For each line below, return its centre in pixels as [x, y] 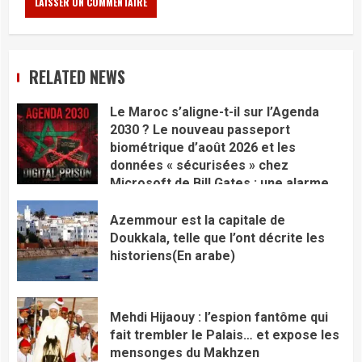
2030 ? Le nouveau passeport [200, 129]
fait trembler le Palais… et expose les [225, 335]
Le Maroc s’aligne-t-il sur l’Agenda [215, 112]
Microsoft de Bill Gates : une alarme [219, 183]
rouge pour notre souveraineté [206, 200]
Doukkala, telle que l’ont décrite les [217, 238]
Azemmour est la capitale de [198, 221]
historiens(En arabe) [173, 256]
